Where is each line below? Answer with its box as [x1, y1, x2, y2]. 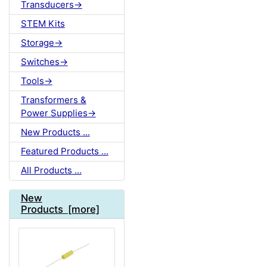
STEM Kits [20, 18, 65, 30]
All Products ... [20, 164, 82, 176]
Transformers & [20, 94, 86, 106]
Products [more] [20, 203, 100, 216]
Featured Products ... [20, 145, 108, 157]
